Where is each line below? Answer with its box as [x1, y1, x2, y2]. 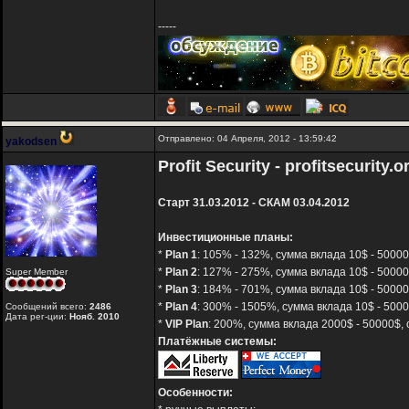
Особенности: [158, 386, 233, 400]
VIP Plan [165, 318, 208, 331]
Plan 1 [165, 248, 197, 262]
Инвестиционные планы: [158, 231, 293, 245]
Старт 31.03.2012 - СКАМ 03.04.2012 [158, 196, 350, 210]
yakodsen [5, 135, 57, 149]
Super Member [5, 267, 68, 278]
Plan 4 [165, 300, 197, 314]
